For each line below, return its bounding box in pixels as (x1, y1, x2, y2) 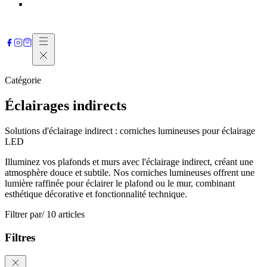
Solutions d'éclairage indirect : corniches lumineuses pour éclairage (5, 125, 255, 136)
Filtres (5, 231, 35, 244)
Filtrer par (5, 209, 42, 219)
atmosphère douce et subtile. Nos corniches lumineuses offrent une (5, 167, 254, 178)
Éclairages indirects (5, 97, 126, 113)
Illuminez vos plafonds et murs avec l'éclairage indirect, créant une (5, 156, 253, 167)
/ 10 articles (42, 209, 85, 219)
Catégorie (5, 75, 41, 85)
